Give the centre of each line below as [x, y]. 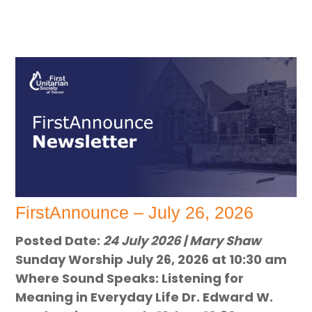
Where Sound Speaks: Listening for [130, 279]
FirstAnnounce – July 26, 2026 [135, 213]
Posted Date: [60, 241]
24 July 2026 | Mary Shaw [182, 241]
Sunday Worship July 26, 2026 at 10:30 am [151, 260]
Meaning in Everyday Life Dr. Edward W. [145, 297]
